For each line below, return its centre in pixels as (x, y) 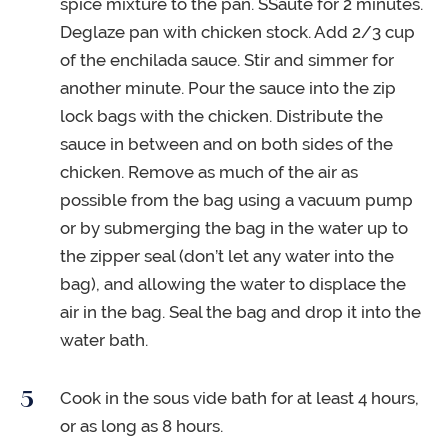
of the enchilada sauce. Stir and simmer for (227, 60)
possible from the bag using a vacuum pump (236, 200)
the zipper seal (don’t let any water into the (227, 256)
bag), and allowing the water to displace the (233, 284)
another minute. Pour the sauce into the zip (228, 88)
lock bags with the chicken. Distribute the (221, 116)
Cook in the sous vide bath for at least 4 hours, (239, 398)
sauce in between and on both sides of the (226, 144)
